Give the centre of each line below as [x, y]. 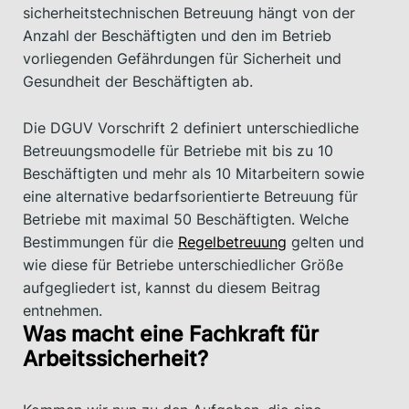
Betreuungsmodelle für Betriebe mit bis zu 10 [178, 150]
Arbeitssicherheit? [115, 358]
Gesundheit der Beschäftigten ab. [138, 82]
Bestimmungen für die [100, 241]
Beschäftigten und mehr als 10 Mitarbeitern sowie [194, 173]
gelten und [325, 241]
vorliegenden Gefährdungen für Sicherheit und [182, 59]
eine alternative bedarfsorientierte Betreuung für [190, 196]
